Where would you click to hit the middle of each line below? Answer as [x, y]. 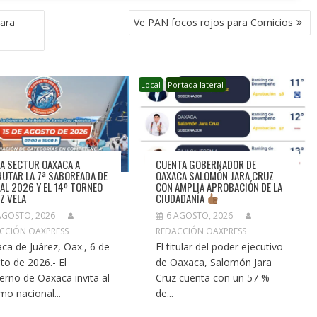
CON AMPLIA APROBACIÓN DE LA [219, 186]
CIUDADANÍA [181, 198]
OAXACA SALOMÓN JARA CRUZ [215, 175]
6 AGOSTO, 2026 [200, 216]
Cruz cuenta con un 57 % [213, 278]
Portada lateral [196, 85]
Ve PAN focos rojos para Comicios [213, 23]
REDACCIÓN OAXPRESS [201, 231]
